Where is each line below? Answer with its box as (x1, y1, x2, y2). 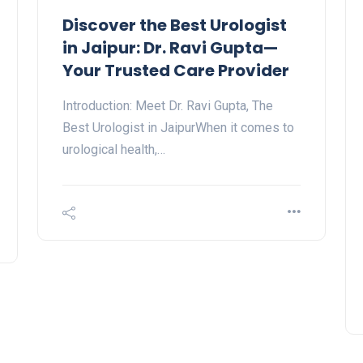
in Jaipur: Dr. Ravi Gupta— (62, 36, 278, 60)
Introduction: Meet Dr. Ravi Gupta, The (62, 98, 273, 114)
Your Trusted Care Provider (62, 59, 289, 83)
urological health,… (62, 142, 165, 158)
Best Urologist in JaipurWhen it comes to (62, 120, 294, 136)
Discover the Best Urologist (62, 14, 287, 37)
